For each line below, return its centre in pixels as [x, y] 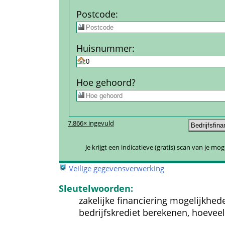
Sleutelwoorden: [96, 188]
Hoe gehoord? [106, 83]
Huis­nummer [104, 48]
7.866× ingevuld [91, 123]
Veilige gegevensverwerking [117, 168]
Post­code [96, 14]
